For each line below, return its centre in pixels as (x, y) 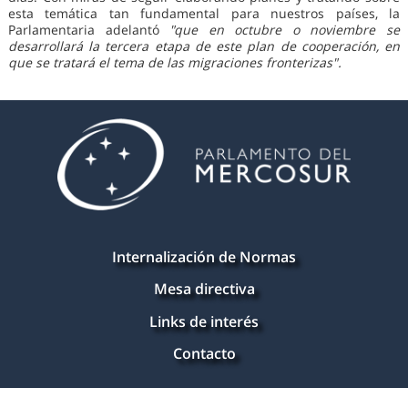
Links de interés (204, 321)
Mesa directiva (204, 289)
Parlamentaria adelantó (89, 30)
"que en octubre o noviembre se (285, 30)
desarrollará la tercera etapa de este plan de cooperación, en (204, 46)
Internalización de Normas (204, 257)
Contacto (204, 353)
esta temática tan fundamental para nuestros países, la (204, 14)
